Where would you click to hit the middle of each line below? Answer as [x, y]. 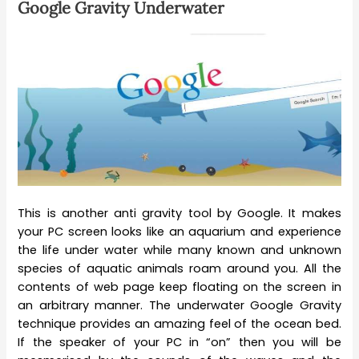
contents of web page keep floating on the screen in [179, 287]
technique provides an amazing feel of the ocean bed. [179, 324]
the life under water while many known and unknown [179, 250]
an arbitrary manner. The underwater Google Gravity [179, 306]
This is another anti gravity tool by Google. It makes [179, 214]
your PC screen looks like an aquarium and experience [179, 232]
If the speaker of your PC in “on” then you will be [179, 343]
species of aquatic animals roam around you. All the [179, 269]
